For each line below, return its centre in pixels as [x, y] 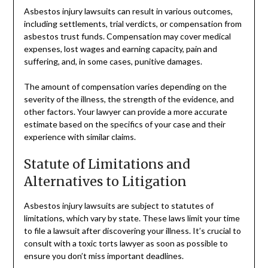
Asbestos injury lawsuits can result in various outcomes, [128, 11]
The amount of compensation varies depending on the [125, 87]
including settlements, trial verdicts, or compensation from [133, 24]
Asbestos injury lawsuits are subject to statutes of [118, 206]
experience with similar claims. [80, 137]
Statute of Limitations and [107, 165]
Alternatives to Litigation [105, 182]
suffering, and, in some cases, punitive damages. [113, 62]
